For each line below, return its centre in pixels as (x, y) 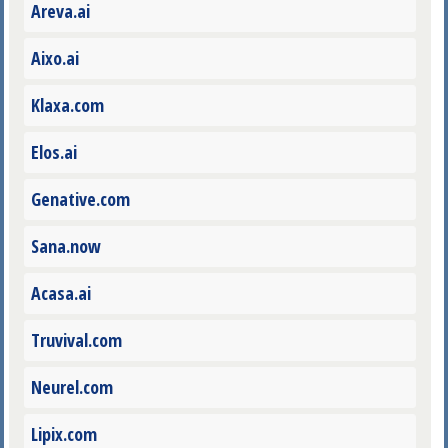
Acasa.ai (60, 293)
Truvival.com (76, 340)
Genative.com (80, 199)
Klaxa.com (67, 105)
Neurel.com (71, 387)
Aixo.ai (54, 58)
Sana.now (65, 246)
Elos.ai (53, 152)
